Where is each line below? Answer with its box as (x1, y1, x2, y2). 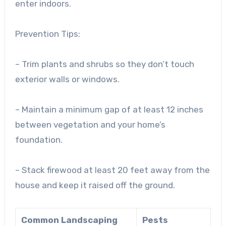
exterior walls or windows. (15, 74, 120, 84)
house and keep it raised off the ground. (15, 180, 175, 190)
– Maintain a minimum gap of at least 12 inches (15, 104, 203, 115)
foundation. (15, 134, 63, 145)
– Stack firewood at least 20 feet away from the (15, 164, 210, 175)
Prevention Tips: (15, 28, 80, 39)
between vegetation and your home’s (15, 119, 165, 130)
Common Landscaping (21, 214, 118, 225)
